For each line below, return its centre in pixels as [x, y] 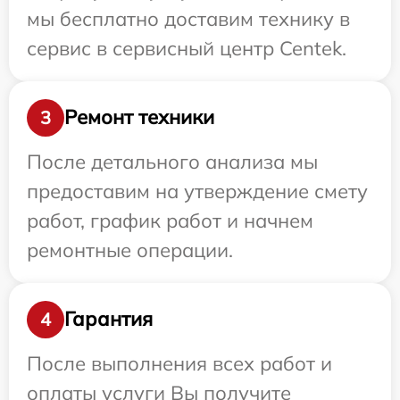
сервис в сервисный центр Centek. [187, 48]
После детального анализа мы [172, 161]
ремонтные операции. [130, 250]
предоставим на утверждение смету [197, 191]
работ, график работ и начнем [170, 220]
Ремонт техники [139, 117]
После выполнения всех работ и [179, 363]
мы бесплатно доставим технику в [188, 18]
